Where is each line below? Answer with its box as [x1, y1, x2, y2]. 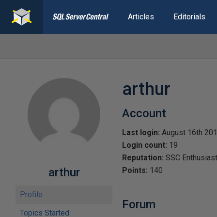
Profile [20, 190, 43, 199]
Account [122, 107, 166, 120]
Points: [122, 166, 148, 175]
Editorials [173, 12, 205, 21]
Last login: [122, 128, 160, 137]
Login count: [122, 140, 167, 150]
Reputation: [122, 153, 164, 162]
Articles [127, 12, 154, 21]
